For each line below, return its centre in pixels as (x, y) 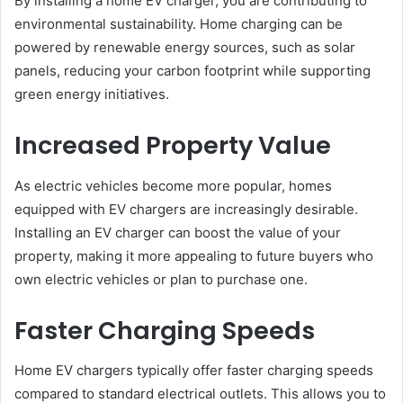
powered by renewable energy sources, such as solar (185, 48)
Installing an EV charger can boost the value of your (178, 232)
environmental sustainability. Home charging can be (179, 24)
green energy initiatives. (92, 94)
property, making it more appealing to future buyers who (194, 255)
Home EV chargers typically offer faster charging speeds (194, 371)
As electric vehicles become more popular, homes (173, 185)
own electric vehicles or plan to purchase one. (161, 279)
